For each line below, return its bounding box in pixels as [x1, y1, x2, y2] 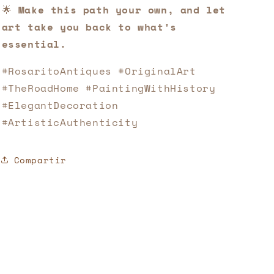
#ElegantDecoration [1, 98, 119, 113]
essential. [1, 37, 67, 51]
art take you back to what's [1, 20, 177, 34]
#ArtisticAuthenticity [1, 115, 138, 130]
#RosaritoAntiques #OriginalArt [1, 64, 196, 78]
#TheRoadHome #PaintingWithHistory [1, 81, 216, 95]
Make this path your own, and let [18, 2, 226, 17]
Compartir [13, 153, 67, 166]
